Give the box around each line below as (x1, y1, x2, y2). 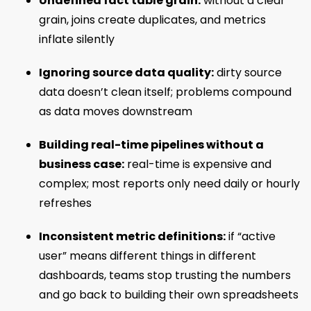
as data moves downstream (39, 103, 192, 120)
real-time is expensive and (124, 156, 271, 173)
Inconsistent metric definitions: (39, 228, 226, 245)
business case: (39, 156, 124, 173)
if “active (226, 228, 276, 245)
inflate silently (39, 31, 115, 48)
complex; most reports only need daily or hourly (39, 176, 300, 192)
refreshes (39, 195, 92, 212)
